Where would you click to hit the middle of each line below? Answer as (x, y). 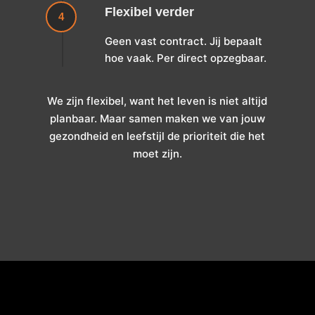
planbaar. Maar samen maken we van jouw (157, 119)
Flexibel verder (149, 12)
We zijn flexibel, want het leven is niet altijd (157, 101)
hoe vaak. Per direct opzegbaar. (185, 58)
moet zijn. (157, 154)
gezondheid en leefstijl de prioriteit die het (157, 136)
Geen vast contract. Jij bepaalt (183, 41)
